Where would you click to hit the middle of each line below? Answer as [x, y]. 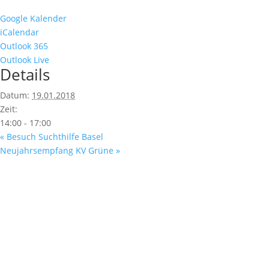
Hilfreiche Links [128, 234]
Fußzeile [111, 213]
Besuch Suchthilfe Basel [54, 137]
